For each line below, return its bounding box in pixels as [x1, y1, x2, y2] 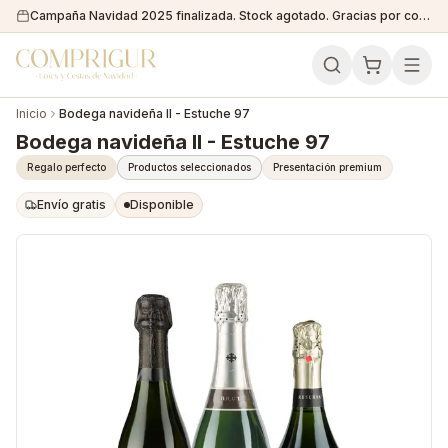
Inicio [16, 106, 47, 121]
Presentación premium [273, 161, 382, 173]
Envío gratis [37, 197, 106, 212]
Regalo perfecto [27, 161, 106, 173]
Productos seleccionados [128, 161, 251, 173]
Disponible [130, 197, 194, 212]
